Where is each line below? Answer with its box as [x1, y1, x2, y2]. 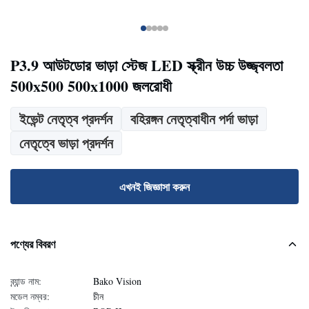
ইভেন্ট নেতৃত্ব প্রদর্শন [19, 109, 112, 129]
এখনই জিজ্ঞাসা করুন [119, 179, 190, 195]
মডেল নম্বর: [10, 290, 50, 303]
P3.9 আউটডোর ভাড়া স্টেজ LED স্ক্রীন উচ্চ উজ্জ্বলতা [10, 54, 283, 77]
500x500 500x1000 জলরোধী [10, 74, 172, 97]
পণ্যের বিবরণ [10, 236, 55, 252]
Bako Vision [93, 275, 141, 288]
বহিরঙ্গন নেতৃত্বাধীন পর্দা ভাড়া [130, 109, 258, 129]
